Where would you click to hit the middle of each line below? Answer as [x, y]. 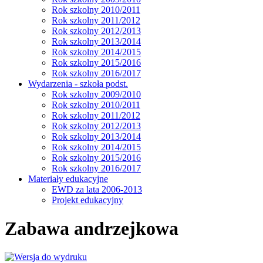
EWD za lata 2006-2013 [97, 189]
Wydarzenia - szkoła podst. [78, 83]
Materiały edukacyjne [68, 178]
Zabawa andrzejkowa [92, 229]
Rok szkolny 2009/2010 [96, 94]
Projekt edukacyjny [87, 200]
